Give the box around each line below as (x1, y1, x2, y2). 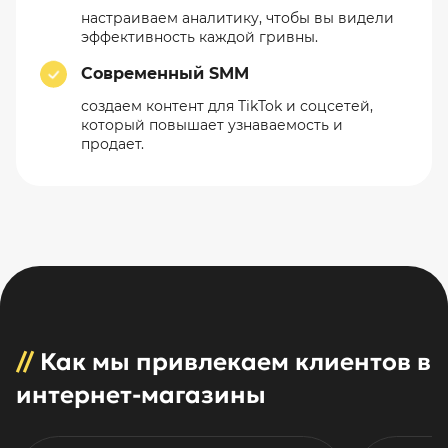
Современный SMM (80, 63, 249, 83)
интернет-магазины (16, 379, 266, 410)
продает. (80, 134, 144, 153)
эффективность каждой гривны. (80, 27, 318, 46)
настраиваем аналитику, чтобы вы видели (80, 8, 394, 27)
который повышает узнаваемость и (80, 115, 343, 134)
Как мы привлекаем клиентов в (34, 346, 431, 377)
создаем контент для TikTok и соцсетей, (80, 96, 373, 115)
